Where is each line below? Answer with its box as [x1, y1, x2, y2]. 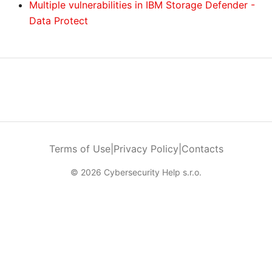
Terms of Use [49, 143, 110, 155]
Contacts [181, 143, 223, 155]
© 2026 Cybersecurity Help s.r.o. [70, 167, 202, 177]
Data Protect [29, 15, 88, 27]
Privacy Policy [113, 143, 178, 155]
